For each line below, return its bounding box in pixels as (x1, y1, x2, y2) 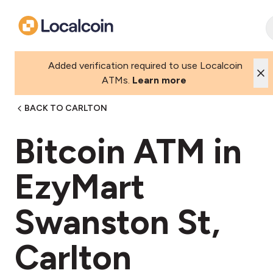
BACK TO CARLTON (24, 103, 107, 113)
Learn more (132, 74, 186, 86)
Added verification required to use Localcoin (45, 60, 243, 71)
